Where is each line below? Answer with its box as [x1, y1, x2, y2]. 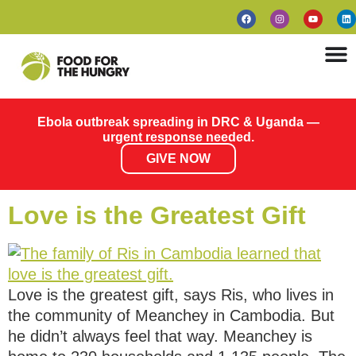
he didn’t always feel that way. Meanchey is [8, 327, 312, 345]
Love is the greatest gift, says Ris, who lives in [8, 286, 334, 304]
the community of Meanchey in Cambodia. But [8, 307, 335, 324]
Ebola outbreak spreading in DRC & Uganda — [37, 115, 319, 129]
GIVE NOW [145, 152, 211, 165]
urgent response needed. [102, 130, 254, 144]
